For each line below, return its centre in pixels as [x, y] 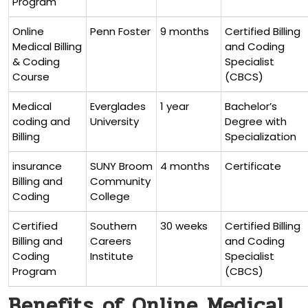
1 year [175, 106]
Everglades [118, 106]
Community [120, 181]
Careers [111, 241]
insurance [37, 166]
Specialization [261, 136]
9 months [185, 31]
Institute [112, 256]
